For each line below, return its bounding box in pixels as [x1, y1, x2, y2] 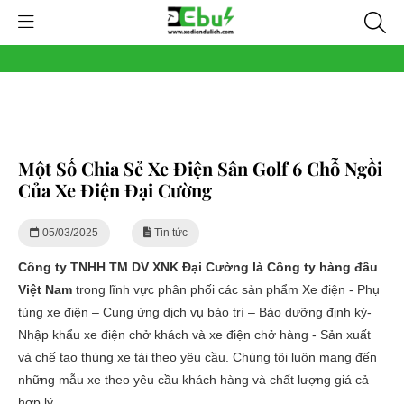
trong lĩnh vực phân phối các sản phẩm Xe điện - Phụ [72, 282, 380, 297]
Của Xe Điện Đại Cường [18, 178, 212, 202]
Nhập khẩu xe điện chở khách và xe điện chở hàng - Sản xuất [18, 327, 371, 342]
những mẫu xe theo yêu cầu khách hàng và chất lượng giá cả [18, 372, 369, 387]
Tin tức [151, 226, 188, 239]
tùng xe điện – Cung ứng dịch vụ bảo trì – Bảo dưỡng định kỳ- [18, 305, 372, 319]
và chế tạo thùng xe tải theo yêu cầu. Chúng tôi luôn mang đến [18, 350, 377, 364]
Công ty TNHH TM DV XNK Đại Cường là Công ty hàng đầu [18, 260, 378, 274]
